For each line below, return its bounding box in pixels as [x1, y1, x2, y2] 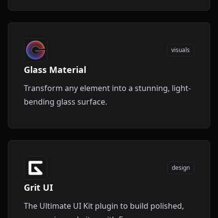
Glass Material [24, 64, 86, 75]
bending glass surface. [24, 96, 107, 107]
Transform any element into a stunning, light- [24, 83, 191, 93]
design [172, 163, 190, 172]
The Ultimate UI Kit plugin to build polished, [24, 200, 184, 211]
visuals [171, 46, 190, 54]
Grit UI [24, 182, 53, 193]
